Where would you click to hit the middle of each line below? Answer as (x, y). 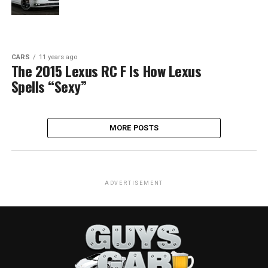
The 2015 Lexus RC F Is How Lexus (106, 71)
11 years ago (58, 57)
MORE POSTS (134, 128)
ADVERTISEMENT (134, 183)
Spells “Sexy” (49, 86)
